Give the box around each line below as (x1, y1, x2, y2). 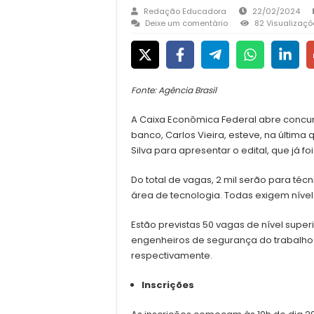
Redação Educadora (144, 6, 226, 17)
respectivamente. (131, 249, 214, 262)
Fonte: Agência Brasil (131, 84, 217, 96)
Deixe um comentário (145, 18, 228, 29)
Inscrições (142, 278, 194, 292)
